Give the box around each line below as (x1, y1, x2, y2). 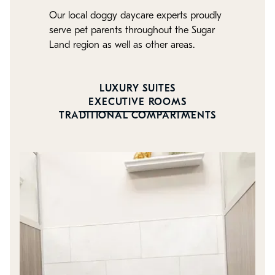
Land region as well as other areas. (49, 41, 195, 51)
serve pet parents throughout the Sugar (49, 26, 215, 36)
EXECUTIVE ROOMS (88, 98, 187, 108)
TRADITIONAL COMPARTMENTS (58, 111, 217, 122)
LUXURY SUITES (99, 84, 176, 95)
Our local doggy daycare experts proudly (49, 11, 222, 21)
